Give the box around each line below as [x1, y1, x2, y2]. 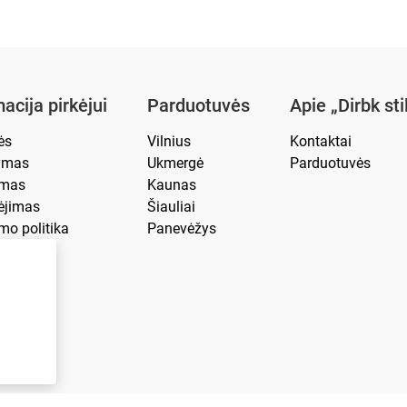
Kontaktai [290, 133, 352, 150]
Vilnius [147, 133, 191, 150]
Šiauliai [147, 198, 195, 215]
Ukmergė [147, 154, 203, 172]
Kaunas [147, 176, 196, 194]
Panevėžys [147, 220, 216, 237]
